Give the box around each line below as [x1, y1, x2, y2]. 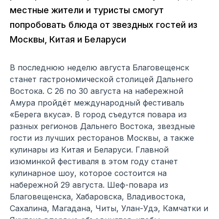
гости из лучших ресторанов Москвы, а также [10, 133, 194, 143]
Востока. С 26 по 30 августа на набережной [10, 86, 183, 96]
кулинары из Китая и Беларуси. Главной [10, 145, 169, 155]
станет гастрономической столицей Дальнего [10, 74, 193, 85]
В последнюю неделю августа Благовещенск [10, 63, 189, 73]
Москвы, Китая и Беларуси [10, 34, 126, 45]
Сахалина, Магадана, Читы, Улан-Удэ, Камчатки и [10, 203, 208, 214]
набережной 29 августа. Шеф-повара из [10, 180, 168, 190]
